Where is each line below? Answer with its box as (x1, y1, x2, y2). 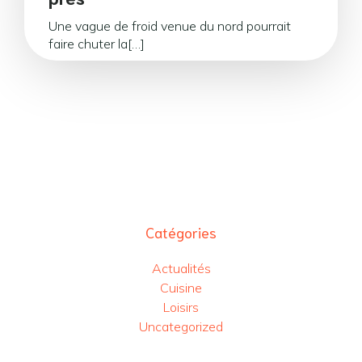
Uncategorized (139, 318, 223, 335)
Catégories (145, 222, 217, 242)
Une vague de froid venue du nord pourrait (48, 18, 291, 34)
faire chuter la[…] (48, 36, 145, 52)
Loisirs (163, 299, 199, 315)
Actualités (151, 260, 211, 276)
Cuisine (160, 280, 202, 296)
